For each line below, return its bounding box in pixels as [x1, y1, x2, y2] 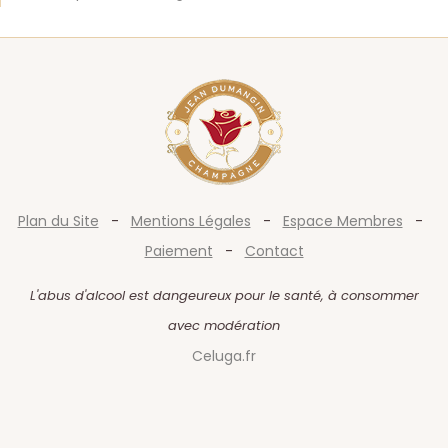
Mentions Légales [130, 211, 251, 232]
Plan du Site [17, 211, 99, 232]
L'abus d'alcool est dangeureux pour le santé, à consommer [29, 286, 419, 306]
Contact [244, 241, 304, 262]
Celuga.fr [192, 346, 256, 367]
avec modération [168, 316, 280, 336]
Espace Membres [282, 211, 403, 232]
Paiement [144, 241, 213, 262]
